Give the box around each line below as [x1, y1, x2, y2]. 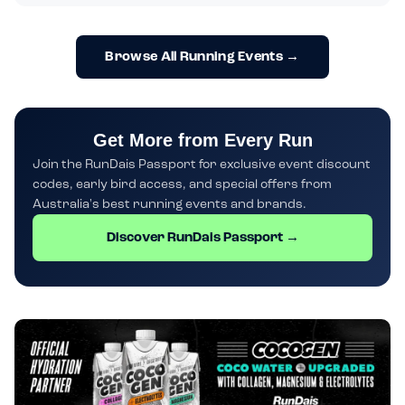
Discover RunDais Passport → [106, 228, 299, 246]
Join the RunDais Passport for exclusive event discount [33, 155, 371, 172]
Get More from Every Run [92, 129, 313, 150]
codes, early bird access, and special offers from [33, 175, 332, 192]
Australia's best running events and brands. [33, 195, 306, 212]
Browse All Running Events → [105, 47, 300, 65]
